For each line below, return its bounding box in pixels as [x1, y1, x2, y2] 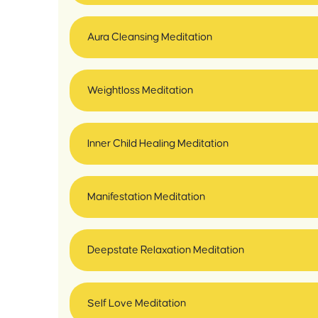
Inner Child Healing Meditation [87, 138, 229, 149]
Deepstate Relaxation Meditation [87, 245, 244, 256]
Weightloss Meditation [87, 85, 193, 96]
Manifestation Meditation [87, 192, 205, 202]
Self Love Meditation [87, 298, 186, 309]
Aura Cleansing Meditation [87, 32, 212, 43]
